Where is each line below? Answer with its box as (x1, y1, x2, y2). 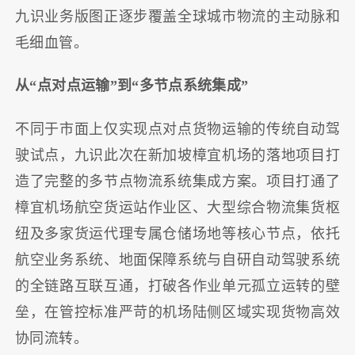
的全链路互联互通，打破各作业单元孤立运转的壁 (15, 277, 340, 294)
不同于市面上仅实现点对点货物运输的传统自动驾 (15, 120, 340, 137)
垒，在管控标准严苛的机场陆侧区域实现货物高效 (15, 303, 340, 320)
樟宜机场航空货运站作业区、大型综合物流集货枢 (15, 199, 340, 216)
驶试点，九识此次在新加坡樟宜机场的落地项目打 (15, 147, 340, 163)
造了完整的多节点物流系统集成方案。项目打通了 (15, 173, 340, 189)
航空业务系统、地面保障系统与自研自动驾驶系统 (15, 251, 340, 268)
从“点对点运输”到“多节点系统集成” (15, 78, 249, 94)
